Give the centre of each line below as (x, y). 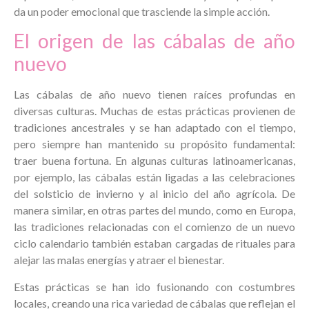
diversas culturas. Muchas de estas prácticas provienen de (154, 111)
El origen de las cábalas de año (154, 41)
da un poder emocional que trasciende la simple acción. (142, 11)
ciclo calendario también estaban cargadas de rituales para (154, 243)
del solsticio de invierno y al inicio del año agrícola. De (154, 194)
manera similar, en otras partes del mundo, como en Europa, (154, 210)
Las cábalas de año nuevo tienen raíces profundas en (154, 94)
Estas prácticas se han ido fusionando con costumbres (154, 286)
